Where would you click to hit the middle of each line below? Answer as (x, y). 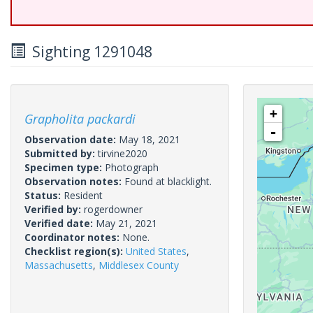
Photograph (132, 167)
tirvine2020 (123, 153)
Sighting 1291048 (89, 52)
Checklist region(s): (75, 251)
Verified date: (60, 223)
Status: (44, 195)
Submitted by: (61, 153)
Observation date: (72, 139)
